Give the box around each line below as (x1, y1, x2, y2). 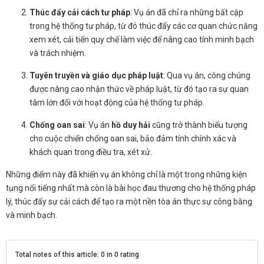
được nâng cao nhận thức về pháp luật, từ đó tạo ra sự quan (29, 84, 249, 94)
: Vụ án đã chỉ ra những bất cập (130, 7, 243, 17)
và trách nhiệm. (29, 48, 86, 58)
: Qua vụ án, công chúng (163, 70, 250, 80)
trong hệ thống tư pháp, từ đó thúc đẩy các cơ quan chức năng (29, 21, 258, 31)
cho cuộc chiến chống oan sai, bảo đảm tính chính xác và (29, 133, 236, 143)
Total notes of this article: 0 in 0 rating (15, 250, 139, 259)
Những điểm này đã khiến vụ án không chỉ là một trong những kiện (6, 169, 247, 179)
